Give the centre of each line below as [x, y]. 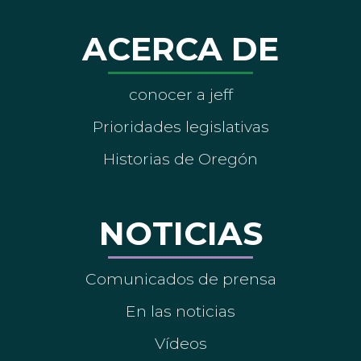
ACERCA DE [180, 48]
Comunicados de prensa [180, 278]
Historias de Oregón [180, 158]
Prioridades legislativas [180, 126]
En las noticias [180, 311]
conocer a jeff [180, 94]
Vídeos [180, 343]
